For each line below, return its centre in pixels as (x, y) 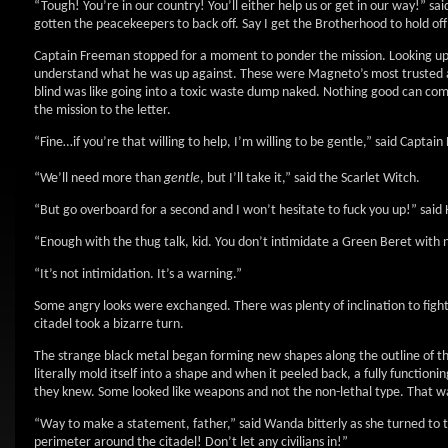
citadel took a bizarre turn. (109, 324)
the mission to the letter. (102, 110)
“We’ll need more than (99, 178)
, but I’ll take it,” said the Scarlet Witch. (310, 178)
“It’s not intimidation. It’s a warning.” (138, 274)
